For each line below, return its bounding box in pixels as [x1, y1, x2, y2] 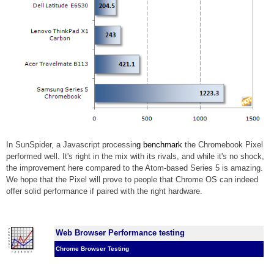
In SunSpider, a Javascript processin [6, 140, 136, 150]
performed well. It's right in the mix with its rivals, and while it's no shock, [6, 152, 264, 161]
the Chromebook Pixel [185, 140, 263, 150]
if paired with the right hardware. [87, 187, 202, 196]
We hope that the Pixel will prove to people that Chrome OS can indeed [6, 175, 258, 185]
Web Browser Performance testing [56, 228, 185, 238]
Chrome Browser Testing [56, 245, 129, 253]
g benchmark [136, 140, 185, 150]
